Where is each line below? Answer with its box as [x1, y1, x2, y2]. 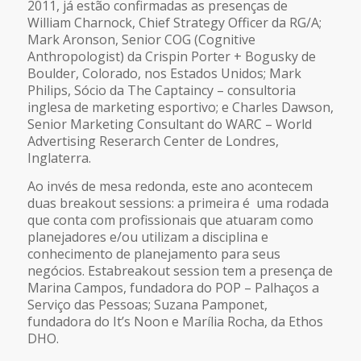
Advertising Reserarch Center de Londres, [27, 132, 279, 151]
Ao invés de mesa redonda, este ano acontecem [27, 176, 313, 195]
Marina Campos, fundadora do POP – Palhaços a [27, 278, 319, 297]
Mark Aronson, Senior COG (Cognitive [27, 31, 255, 49]
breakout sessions [59, 193, 172, 212]
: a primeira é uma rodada [171, 193, 329, 212]
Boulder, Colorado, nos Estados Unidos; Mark [27, 64, 301, 83]
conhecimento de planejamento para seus [27, 244, 280, 263]
